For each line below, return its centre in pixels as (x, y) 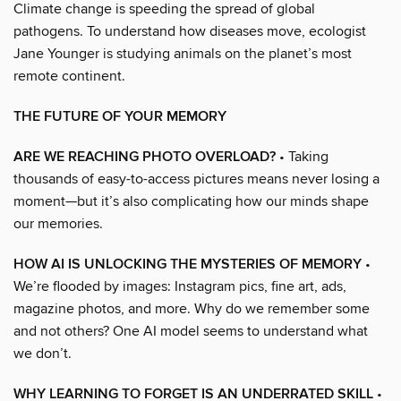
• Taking (302, 156)
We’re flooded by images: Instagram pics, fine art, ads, (180, 286)
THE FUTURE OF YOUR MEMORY (120, 116)
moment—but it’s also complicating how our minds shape (191, 201)
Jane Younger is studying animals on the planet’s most (183, 53)
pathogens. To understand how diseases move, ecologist (190, 31)
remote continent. (69, 76)
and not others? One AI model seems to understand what (191, 331)
